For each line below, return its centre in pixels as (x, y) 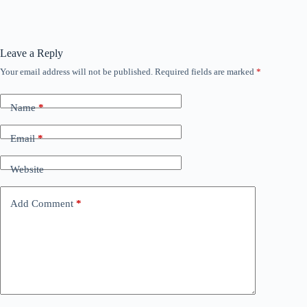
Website (27, 169)
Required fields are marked (206, 72)
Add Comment (42, 203)
